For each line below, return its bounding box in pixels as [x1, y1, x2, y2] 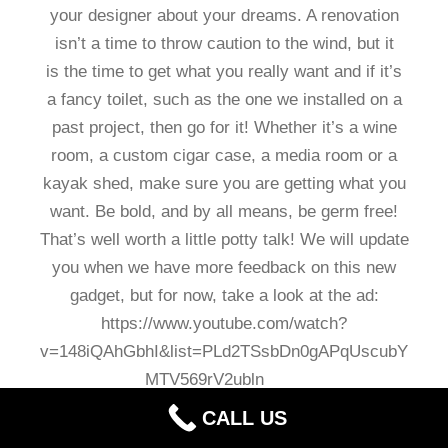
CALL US [201, 407, 287, 429]
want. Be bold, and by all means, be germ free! [50, 202, 398, 222]
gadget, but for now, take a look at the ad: [69, 286, 379, 306]
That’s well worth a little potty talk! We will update [39, 230, 409, 250]
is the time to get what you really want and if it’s [46, 62, 402, 82]
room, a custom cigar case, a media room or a [51, 146, 397, 166]
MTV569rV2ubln [144, 370, 304, 390]
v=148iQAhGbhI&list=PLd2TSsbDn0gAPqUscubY [40, 342, 408, 362]
